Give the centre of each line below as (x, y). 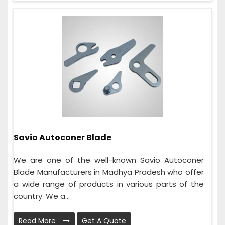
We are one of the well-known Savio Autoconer (109, 160)
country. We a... (42, 196)
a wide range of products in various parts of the (109, 184)
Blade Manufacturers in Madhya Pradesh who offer (109, 172)
